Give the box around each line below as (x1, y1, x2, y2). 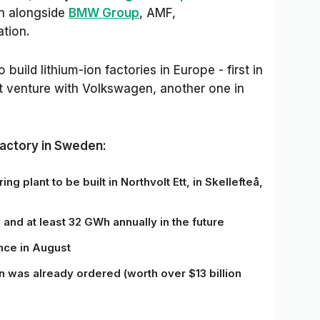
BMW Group (69, 6, 139, 20)
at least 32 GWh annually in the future (26, 215, 224, 229)
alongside (9, 6, 69, 20)
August (32, 241, 71, 254)
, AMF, (139, 6, 176, 20)
